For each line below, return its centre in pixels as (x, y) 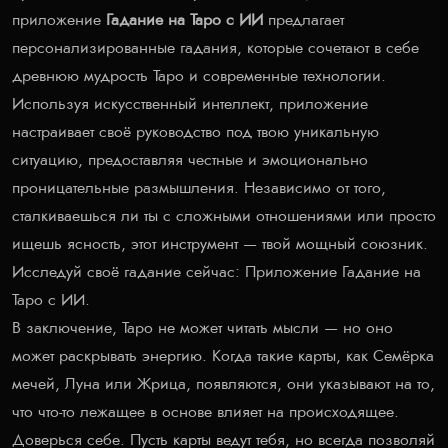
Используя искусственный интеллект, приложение (190, 103)
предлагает (303, 19)
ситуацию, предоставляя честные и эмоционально (190, 159)
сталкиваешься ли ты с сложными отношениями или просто (224, 215)
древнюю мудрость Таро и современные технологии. (199, 75)
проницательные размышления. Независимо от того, (199, 187)
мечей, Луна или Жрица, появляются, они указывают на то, (223, 383)
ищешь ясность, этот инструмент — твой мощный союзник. (220, 243)
